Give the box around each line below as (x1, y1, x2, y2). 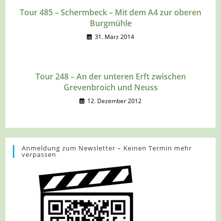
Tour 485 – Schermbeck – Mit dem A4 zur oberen (20, 7, 201, 18)
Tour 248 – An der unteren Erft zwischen (35, 71, 186, 82)
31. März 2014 (95, 33, 134, 41)
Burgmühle (89, 18, 132, 29)
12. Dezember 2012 (87, 97, 142, 106)
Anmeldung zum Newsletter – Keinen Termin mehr (22, 144, 192, 153)
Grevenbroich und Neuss (63, 82, 158, 93)
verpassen (22, 150, 57, 159)
